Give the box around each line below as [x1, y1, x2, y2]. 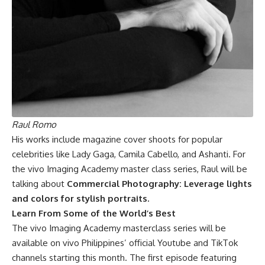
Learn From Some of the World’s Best [12, 207, 176, 219]
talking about [12, 177, 67, 189]
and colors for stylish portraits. [12, 192, 149, 204]
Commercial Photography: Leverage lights [67, 177, 252, 189]
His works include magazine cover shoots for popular [12, 133, 222, 145]
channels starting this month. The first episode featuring [12, 251, 237, 263]
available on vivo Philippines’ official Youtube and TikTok [12, 237, 238, 248]
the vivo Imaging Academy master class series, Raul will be [12, 163, 247, 174]
